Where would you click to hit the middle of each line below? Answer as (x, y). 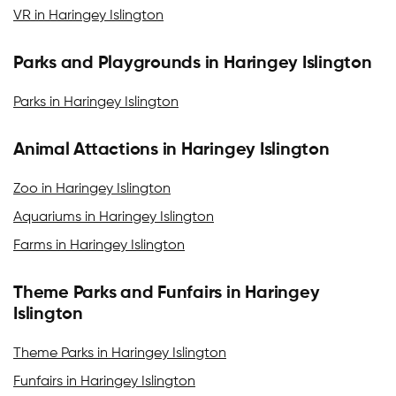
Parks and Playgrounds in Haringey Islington (193, 64)
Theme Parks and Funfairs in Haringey (167, 293)
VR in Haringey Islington (88, 16)
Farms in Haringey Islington (99, 246)
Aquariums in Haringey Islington (114, 217)
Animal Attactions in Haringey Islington (171, 150)
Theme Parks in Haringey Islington (120, 354)
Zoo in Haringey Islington (92, 189)
